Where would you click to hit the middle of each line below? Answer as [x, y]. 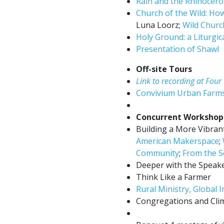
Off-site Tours [164, 69]
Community [157, 153]
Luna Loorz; [159, 25]
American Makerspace [177, 141]
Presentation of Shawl [177, 49]
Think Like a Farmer [173, 177]
